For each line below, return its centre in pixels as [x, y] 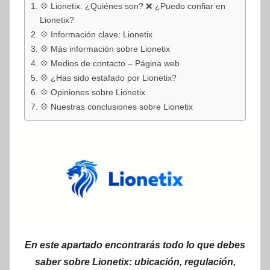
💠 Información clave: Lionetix [96, 34]
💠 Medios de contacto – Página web [109, 63]
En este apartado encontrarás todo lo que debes [135, 245]
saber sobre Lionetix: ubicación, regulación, [135, 262]
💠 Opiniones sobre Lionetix [92, 92]
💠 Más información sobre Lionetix [105, 49]
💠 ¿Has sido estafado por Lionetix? [108, 77]
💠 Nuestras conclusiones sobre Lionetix [116, 106]
